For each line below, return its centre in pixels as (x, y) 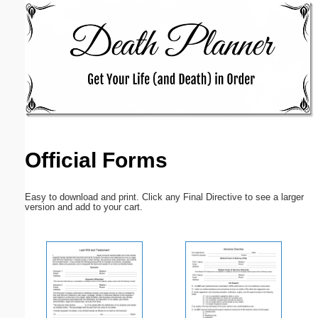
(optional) (115, 59)
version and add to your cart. (84, 207)
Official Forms (96, 160)
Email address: (50, 59)
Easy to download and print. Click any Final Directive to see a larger (164, 197)
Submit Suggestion (85, 196)
